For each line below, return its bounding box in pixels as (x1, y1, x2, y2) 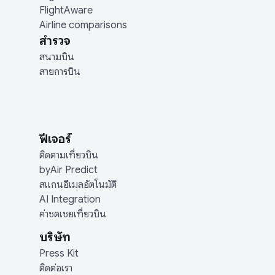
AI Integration (39, 193, 101, 206)
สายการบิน (39, 66, 80, 78)
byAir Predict (39, 164, 98, 176)
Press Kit (39, 247, 79, 260)
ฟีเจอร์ (39, 131, 71, 147)
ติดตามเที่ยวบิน (39, 149, 98, 161)
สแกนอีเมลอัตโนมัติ (39, 179, 117, 191)
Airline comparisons (39, 19, 127, 31)
